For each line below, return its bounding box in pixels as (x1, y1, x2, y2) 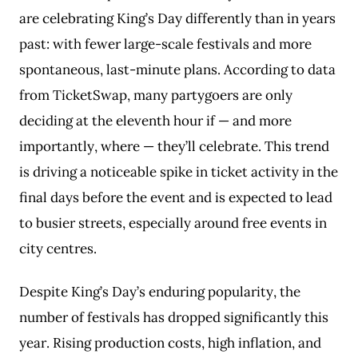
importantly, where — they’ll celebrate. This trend (19, 137, 329, 155)
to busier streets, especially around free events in (19, 214, 327, 232)
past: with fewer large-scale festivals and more (19, 35, 312, 53)
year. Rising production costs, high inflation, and (19, 334, 321, 352)
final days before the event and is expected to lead (19, 189, 332, 206)
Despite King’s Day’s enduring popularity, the (19, 283, 300, 300)
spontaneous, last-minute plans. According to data (19, 61, 336, 78)
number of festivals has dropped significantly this (19, 308, 328, 326)
